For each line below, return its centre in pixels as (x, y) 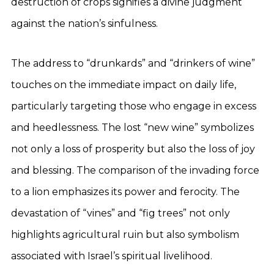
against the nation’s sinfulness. (84, 24)
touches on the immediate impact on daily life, (124, 85)
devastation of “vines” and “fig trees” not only (120, 213)
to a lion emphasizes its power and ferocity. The (125, 192)
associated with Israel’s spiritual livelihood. (112, 256)
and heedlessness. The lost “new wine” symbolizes (132, 128)
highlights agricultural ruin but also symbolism (125, 235)
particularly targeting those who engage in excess (134, 106)
